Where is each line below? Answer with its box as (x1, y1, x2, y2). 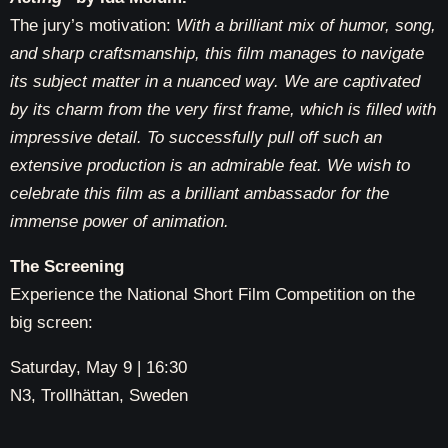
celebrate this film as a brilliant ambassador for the (10, 184, 389, 203)
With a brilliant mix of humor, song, (176, 16, 436, 35)
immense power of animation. (10, 212, 229, 231)
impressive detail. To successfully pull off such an (10, 128, 382, 147)
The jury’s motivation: (10, 16, 176, 35)
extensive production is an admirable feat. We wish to (10, 156, 410, 175)
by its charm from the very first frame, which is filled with (10, 100, 436, 119)
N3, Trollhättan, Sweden (10, 386, 188, 405)
